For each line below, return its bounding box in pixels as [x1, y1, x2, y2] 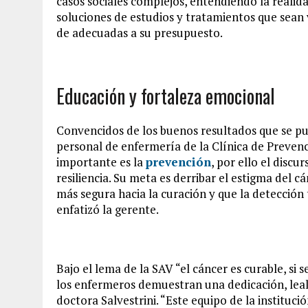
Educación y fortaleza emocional [56, 81, 275, 110]
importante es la [56, 153, 146, 170]
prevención [146, 153, 211, 170]
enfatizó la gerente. [56, 201, 159, 217]
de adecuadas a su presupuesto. [56, 24, 223, 41]
